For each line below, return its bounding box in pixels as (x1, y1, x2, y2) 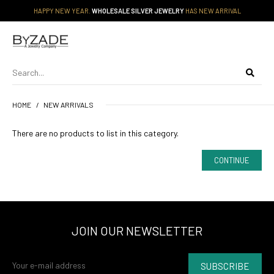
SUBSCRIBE (201, 260, 250, 272)
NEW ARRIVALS (43, 100, 94, 109)
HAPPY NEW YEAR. (33, 7, 92, 15)
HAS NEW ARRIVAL (183, 7, 241, 15)
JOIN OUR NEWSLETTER (72, 223, 202, 238)
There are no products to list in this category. (12, 127, 179, 138)
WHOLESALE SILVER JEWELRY (91, 7, 184, 15)
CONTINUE (214, 155, 250, 165)
